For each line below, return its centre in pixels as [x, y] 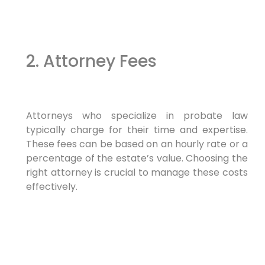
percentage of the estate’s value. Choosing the [137, 158]
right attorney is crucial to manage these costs [137, 172]
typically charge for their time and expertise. [137, 130]
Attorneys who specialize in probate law [137, 115]
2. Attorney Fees [91, 61]
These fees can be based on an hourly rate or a [137, 144]
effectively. [51, 186]
